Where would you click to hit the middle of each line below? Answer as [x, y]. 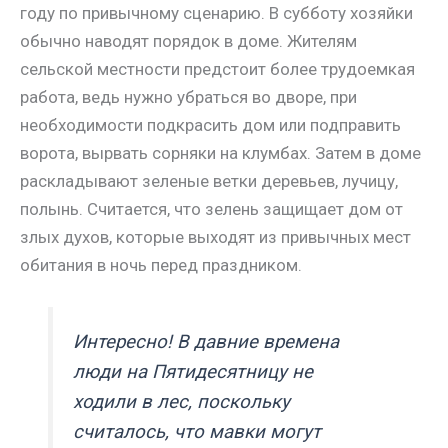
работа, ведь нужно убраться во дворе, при [188, 97]
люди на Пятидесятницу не [193, 372]
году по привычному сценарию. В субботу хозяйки [216, 13]
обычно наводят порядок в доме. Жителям [188, 41]
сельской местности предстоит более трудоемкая [217, 69]
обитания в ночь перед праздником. [161, 265]
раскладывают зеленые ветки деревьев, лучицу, [209, 181]
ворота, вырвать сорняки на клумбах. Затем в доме [220, 153]
